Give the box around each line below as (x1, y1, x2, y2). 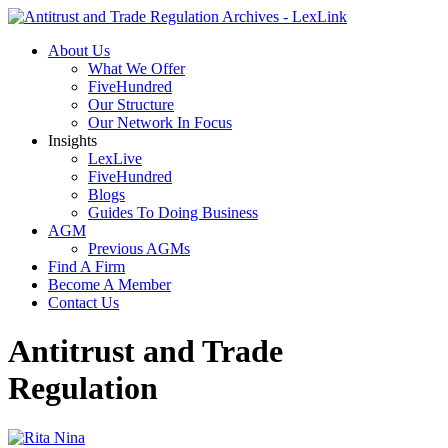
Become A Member (48, 276, 171, 293)
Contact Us (48, 294, 119, 311)
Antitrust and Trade (8, 333, 283, 370)
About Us (48, 42, 110, 59)
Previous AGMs (88, 240, 190, 257)
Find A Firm (48, 258, 125, 275)
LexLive (88, 150, 142, 167)
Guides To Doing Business (88, 204, 258, 221)
